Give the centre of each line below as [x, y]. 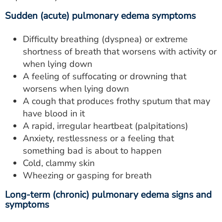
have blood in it [54, 113]
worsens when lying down [76, 89]
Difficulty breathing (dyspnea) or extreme [105, 39]
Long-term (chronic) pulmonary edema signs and [108, 195]
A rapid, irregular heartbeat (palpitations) [106, 126]
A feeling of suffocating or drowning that [105, 76]
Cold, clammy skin [59, 163]
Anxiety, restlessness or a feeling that [98, 138]
